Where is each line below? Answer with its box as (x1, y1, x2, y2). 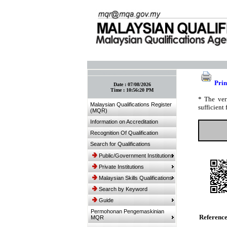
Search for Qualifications (90, 141, 150, 147)
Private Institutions (99, 164, 144, 170)
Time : (110, 87, 126, 93)
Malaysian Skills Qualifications (99, 175, 172, 181)
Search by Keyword (99, 186, 147, 192)
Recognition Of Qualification (90, 130, 158, 136)
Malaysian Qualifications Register (90, 101, 172, 107)
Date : (113, 82, 128, 87)
